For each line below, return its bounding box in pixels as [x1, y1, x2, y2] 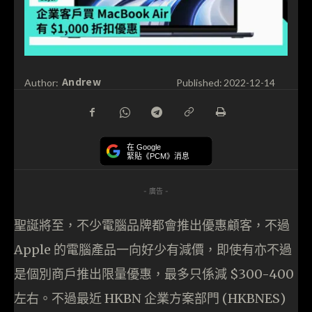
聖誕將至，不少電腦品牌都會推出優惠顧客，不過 [14, 217, 290, 233]
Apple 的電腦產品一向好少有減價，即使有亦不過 [14, 241, 292, 258]
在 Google [127, 143, 161, 152]
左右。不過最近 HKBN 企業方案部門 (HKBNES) [14, 290, 286, 306]
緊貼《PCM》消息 [127, 151, 189, 161]
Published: [175, 76, 222, 88]
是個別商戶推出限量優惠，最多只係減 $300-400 [14, 265, 294, 282]
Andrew [62, 75, 101, 89]
